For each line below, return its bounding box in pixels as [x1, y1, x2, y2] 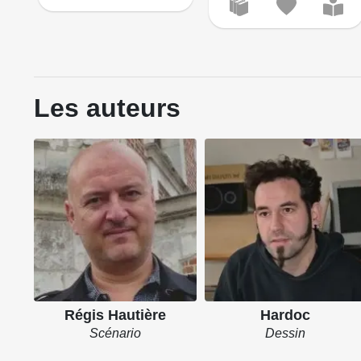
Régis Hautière [64, 306, 166, 323]
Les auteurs [34, 93, 180, 123]
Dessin [265, 326, 306, 340]
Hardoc [260, 306, 311, 323]
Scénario [89, 326, 141, 340]
